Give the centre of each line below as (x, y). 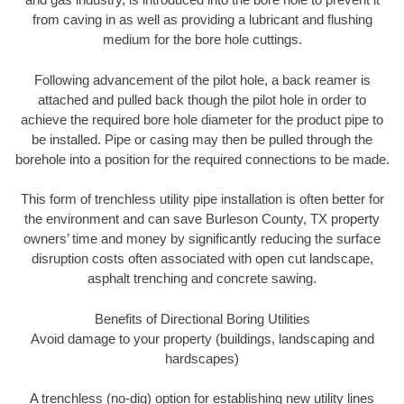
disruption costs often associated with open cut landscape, (202, 259)
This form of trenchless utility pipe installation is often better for (202, 199)
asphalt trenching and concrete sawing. (202, 279)
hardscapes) (202, 358)
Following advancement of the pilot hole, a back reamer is (202, 79)
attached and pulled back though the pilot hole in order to (202, 99)
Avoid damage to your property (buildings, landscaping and (202, 338)
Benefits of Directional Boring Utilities (202, 318)
